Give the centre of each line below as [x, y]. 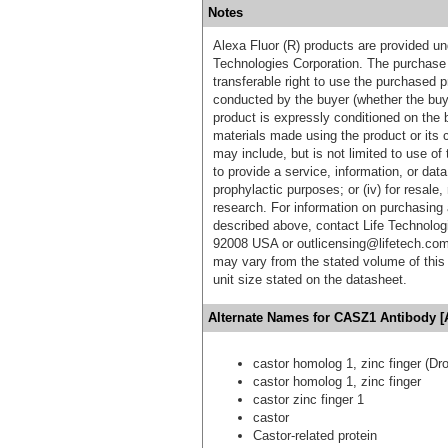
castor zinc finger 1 [308, 399]
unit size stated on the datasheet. [310, 279]
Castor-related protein [315, 435]
